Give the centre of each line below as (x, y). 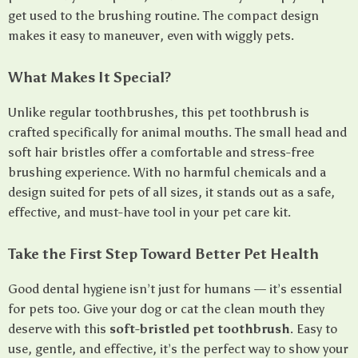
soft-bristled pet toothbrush (200, 329)
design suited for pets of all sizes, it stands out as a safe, (171, 192)
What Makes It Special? (89, 78)
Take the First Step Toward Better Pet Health (163, 254)
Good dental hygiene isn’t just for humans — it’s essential (175, 289)
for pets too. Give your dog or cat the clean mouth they (166, 309)
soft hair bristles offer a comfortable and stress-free (161, 152)
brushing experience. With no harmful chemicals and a (167, 172)
